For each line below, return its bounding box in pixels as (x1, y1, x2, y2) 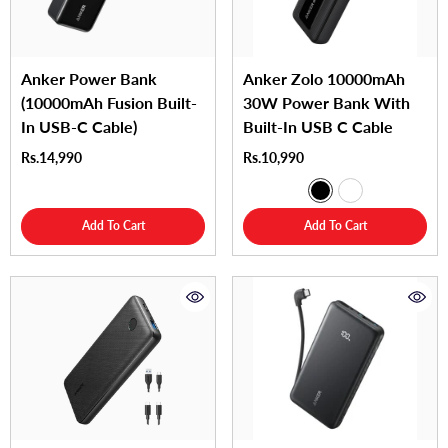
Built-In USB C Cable (243, 117, 393, 137)
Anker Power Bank (21, 69, 157, 89)
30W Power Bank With (243, 93, 410, 113)
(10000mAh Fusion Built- (21, 93, 197, 113)
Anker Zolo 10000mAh (243, 69, 405, 89)
